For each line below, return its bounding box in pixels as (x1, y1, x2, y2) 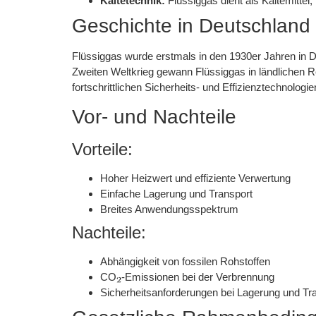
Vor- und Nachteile (72, 106, 236, 128)
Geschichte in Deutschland (72, 14, 310, 37)
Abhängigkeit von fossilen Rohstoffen (100, 255, 270, 268)
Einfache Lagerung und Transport (100, 188, 253, 200)
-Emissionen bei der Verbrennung (121, 271, 274, 284)
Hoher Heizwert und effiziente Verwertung (100, 172, 291, 185)
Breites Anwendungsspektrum (100, 203, 238, 216)
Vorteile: (72, 140, 133, 159)
